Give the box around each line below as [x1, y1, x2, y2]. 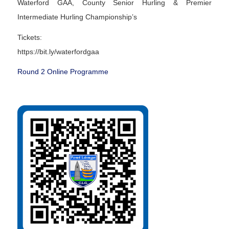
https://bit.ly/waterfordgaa [17, 47, 99, 56]
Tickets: [17, 33, 42, 41]
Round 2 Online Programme [17, 67, 108, 76]
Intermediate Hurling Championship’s [17, 12, 137, 21]
